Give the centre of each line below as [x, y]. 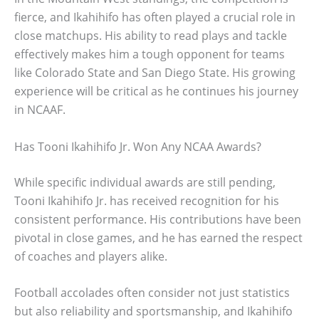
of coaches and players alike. [91, 256]
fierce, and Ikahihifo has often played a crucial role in [155, 17]
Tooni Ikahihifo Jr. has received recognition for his [147, 200]
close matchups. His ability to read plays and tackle [151, 36]
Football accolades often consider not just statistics [152, 293]
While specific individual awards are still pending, [145, 182]
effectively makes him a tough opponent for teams [150, 54]
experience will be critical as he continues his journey [156, 91]
